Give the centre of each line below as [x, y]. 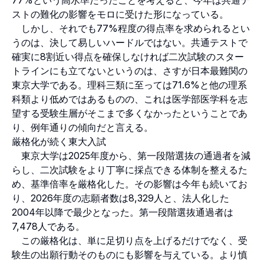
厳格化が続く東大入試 [59, 141]
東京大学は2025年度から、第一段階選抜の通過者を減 [131, 155]
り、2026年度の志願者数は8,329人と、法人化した [121, 198]
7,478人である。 [48, 226]
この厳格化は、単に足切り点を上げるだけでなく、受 [130, 240]
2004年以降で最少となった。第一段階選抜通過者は [123, 212]
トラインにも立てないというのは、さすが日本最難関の [130, 70]
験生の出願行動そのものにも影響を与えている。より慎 [130, 254]
